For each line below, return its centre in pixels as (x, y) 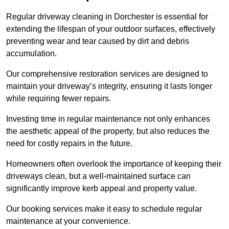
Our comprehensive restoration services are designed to (107, 74)
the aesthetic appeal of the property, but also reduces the (108, 131)
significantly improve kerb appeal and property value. (101, 189)
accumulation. (31, 54)
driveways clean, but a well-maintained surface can (98, 176)
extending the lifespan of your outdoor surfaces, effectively (111, 29)
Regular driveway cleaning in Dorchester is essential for (107, 17)
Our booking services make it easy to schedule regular (104, 209)
